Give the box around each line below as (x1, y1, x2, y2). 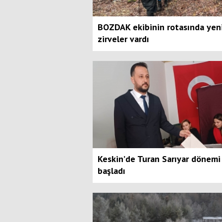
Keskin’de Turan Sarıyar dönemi (98, 153, 221, 165)
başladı (98, 165, 125, 176)
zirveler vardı (98, 33, 149, 45)
